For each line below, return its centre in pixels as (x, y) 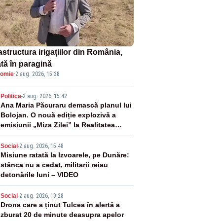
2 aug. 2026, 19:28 (41, 196)
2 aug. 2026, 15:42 (45, 96)
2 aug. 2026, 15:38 (37, 74)
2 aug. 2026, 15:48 (41, 146)
